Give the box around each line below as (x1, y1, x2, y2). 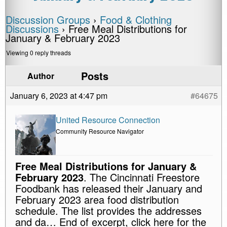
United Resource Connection (56, 114, 160, 126)
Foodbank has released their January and (15, 181, 202, 196)
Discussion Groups (6, 12, 90, 27)
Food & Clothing (100, 12, 172, 27)
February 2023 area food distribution (15, 192, 179, 207)
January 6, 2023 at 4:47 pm (10, 90, 107, 101)
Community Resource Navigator (56, 127, 144, 135)
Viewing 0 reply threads (6, 48, 71, 57)
